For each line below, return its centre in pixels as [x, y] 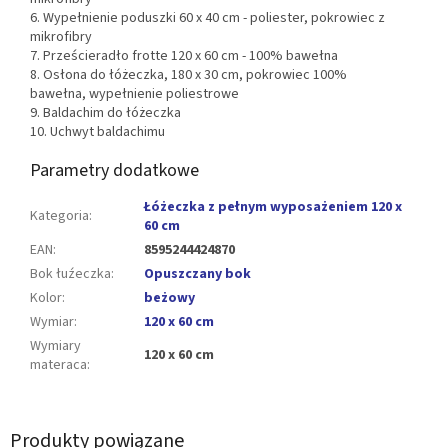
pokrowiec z [348, 18]
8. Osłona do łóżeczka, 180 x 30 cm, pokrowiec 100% [188, 75]
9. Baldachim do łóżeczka [105, 113]
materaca [58, 365]
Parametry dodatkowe [114, 171]
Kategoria [59, 216]
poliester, [280, 18]
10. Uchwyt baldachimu [97, 132]
